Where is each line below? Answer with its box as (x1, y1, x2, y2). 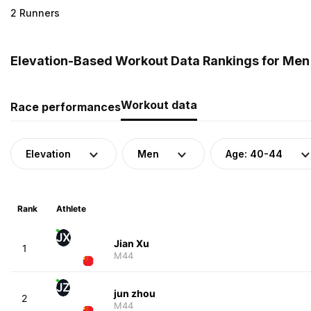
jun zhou (113, 287, 155, 299)
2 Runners (10, 6, 60, 19)
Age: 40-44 (226, 147, 283, 160)
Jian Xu (113, 237, 149, 249)
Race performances (10, 99, 121, 114)
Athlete (56, 203, 86, 214)
